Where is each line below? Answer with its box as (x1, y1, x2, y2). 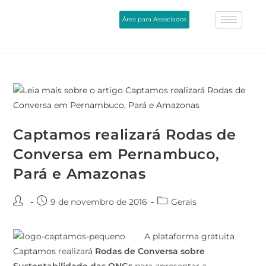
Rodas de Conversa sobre (95, 245, 205, 256)
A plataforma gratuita (144, 230, 235, 242)
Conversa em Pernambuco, (13, 145, 220, 163)
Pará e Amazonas (13, 164, 146, 182)
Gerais (171, 196, 197, 207)
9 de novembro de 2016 (50, 196, 148, 207)
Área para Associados (122, 15, 187, 23)
